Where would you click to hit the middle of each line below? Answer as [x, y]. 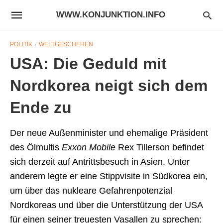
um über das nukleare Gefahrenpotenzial [91, 191]
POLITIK [21, 44]
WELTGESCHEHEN [66, 44]
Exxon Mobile [89, 147]
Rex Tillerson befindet [160, 147]
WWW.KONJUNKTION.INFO [111, 15]
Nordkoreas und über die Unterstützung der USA [106, 205]
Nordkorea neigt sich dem [109, 86]
